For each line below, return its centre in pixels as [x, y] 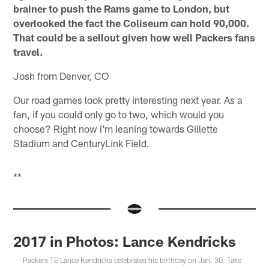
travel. [28, 52]
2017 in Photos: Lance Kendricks [125, 241]
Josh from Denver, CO [61, 76]
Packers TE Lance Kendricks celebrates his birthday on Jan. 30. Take [132, 260]
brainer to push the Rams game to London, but [122, 9]
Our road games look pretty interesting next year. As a [128, 100]
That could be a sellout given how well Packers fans [134, 38]
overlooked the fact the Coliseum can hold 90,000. [131, 23]
